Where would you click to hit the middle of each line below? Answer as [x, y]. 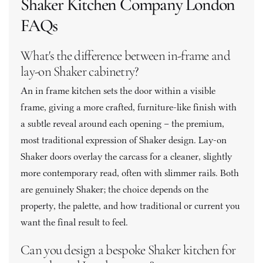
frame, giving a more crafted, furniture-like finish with [129, 107]
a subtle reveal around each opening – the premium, [122, 124]
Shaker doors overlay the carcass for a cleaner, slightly [126, 156]
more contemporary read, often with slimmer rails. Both [130, 173]
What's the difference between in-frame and [126, 56]
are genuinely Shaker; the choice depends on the [114, 189]
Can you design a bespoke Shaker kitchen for [128, 250]
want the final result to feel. [75, 222]
